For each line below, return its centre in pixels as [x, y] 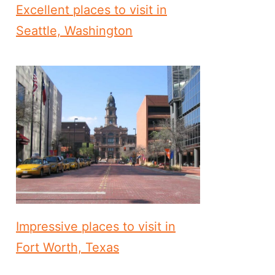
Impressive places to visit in [96, 226]
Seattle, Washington [74, 31]
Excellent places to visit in [91, 10]
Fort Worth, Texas [68, 247]
